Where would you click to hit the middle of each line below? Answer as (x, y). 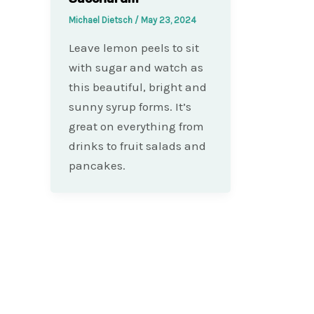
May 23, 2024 (168, 20)
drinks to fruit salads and (137, 145)
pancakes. (97, 165)
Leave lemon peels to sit (134, 47)
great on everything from (136, 126)
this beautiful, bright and (137, 87)
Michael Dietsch (101, 20)
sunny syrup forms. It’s (130, 106)
